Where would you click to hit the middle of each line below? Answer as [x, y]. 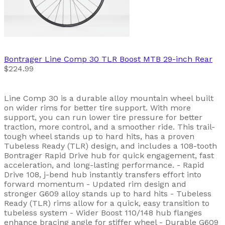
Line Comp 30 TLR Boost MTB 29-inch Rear [129, 59]
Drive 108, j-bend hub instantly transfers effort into [103, 174]
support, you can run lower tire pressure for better [103, 117]
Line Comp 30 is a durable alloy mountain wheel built [109, 98]
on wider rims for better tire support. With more [97, 107]
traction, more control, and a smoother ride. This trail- [109, 127]
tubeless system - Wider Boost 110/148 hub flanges [103, 212]
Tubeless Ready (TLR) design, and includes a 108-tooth [110, 146]
